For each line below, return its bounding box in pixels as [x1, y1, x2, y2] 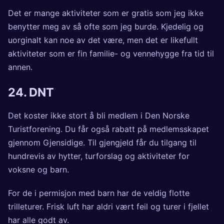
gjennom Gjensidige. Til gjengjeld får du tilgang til [8, 137, 196, 147]
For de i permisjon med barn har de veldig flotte [8, 187, 189, 198]
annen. [8, 62, 32, 72]
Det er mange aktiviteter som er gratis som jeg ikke [8, 8, 203, 18]
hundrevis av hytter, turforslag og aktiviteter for [8, 150, 189, 161]
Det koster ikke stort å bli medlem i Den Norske [8, 110, 189, 120]
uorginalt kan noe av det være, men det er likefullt [8, 35, 198, 45]
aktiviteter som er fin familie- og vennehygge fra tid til [8, 48, 214, 59]
